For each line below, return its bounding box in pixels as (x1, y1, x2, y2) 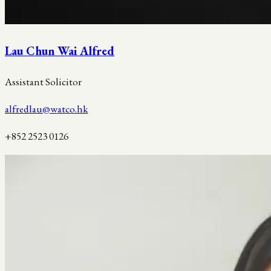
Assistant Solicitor (5, 74, 82, 88)
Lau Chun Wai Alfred (5, 42, 114, 59)
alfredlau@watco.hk (5, 102, 88, 116)
